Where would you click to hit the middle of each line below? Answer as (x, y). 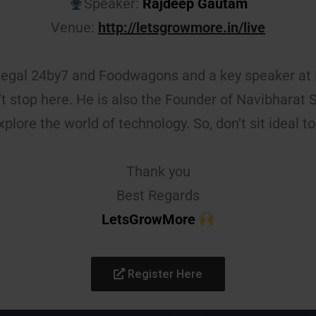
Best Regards (158, 195)
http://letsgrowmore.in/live (182, 27)
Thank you (158, 171)
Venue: (74, 27)
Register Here (164, 274)
